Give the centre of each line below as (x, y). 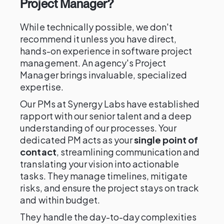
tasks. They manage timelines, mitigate (104, 176)
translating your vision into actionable (100, 164)
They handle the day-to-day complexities (108, 217)
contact (38, 152)
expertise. (42, 87)
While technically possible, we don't (96, 27)
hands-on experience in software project (106, 51)
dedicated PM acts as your (77, 140)
